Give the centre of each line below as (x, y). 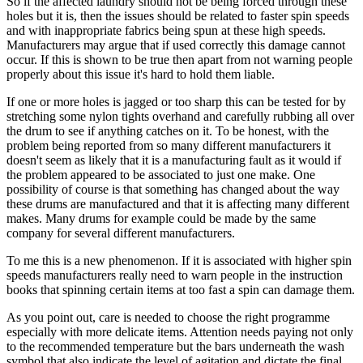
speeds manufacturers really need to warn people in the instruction (175, 275)
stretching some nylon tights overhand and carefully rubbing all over (180, 116)
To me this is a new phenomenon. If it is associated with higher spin (179, 260)
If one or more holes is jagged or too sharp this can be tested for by (176, 101)
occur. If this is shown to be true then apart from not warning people (179, 59)
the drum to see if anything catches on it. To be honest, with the (168, 130)
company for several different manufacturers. (121, 233)
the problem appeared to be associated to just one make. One (161, 174)
